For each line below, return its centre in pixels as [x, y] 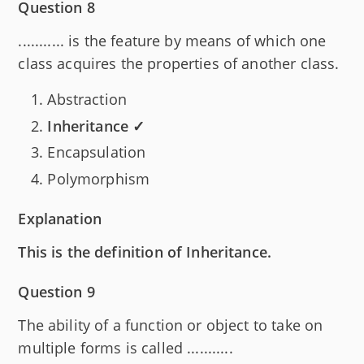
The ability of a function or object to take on [171, 325]
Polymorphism [99, 178]
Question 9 [56, 291]
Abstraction [87, 100]
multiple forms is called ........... [126, 347]
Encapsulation [97, 152]
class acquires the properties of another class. [179, 64]
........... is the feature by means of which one [172, 41]
